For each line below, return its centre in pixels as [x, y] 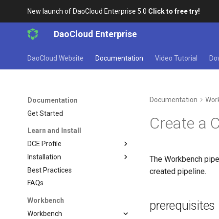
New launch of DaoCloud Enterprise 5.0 [88, 11]
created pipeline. [178, 171]
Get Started [45, 113]
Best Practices [50, 170]
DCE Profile [45, 144]
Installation [44, 157]
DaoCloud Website [56, 58]
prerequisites [183, 206]
